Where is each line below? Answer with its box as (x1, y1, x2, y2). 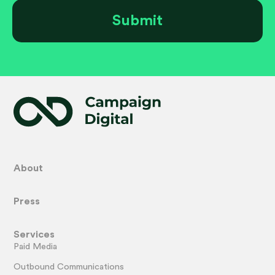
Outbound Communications (14, 262, 125, 272)
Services (14, 230, 55, 240)
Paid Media (14, 242, 58, 252)
